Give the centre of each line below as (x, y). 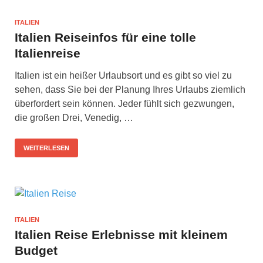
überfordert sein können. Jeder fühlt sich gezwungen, (124, 104)
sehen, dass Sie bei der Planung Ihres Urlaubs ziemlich (130, 90)
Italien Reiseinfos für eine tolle (105, 38)
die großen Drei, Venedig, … (74, 118)
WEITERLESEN (46, 148)
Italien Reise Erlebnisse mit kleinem (121, 235)
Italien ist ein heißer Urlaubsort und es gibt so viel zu (123, 76)
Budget (36, 251)
